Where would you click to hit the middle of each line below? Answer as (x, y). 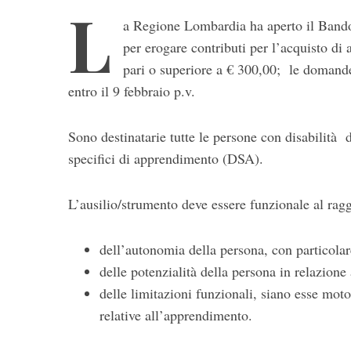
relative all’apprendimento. (176, 315)
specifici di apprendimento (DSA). (166, 159)
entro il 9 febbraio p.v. (132, 91)
